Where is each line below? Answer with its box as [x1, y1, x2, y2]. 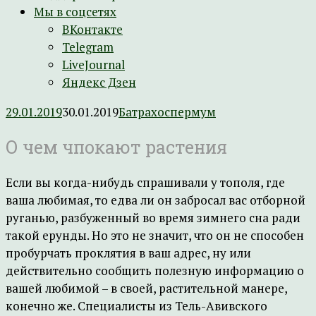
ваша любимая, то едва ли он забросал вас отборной [6, 192, 305, 208]
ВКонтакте [62, 21, 123, 37]
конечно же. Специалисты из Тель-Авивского [6, 298, 267, 314]
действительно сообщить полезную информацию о [6, 262, 304, 279]
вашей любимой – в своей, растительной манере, [6, 280, 287, 296]
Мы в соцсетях [34, 4, 116, 20]
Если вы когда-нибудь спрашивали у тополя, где [6, 174, 285, 190]
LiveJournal [62, 56, 125, 73]
